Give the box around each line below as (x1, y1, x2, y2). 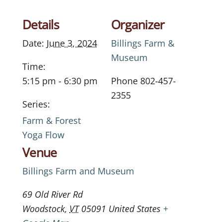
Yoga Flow (22, 128, 64, 141)
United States (109, 202, 161, 215)
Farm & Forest (22, 114, 81, 126)
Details (22, 15, 59, 33)
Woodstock (22, 202, 65, 215)
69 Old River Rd (22, 188, 83, 200)
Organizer (111, 15, 165, 33)
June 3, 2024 (47, 37, 97, 49)
